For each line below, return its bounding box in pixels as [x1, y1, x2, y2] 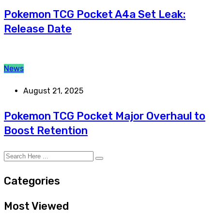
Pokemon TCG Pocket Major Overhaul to [4, 109, 205, 123]
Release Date [4, 22, 72, 36]
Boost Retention [4, 124, 88, 138]
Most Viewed [4, 200, 69, 213]
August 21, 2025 [23, 86, 83, 96]
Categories [4, 174, 60, 188]
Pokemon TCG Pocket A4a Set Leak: [4, 8, 186, 21]
